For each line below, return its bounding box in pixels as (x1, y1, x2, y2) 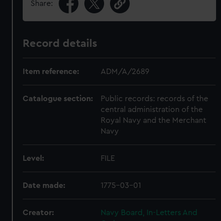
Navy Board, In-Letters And (101, 209, 198, 217)
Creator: (23, 209, 54, 217)
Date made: (23, 182, 66, 189)
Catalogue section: (23, 95, 93, 103)
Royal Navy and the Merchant (101, 116, 207, 124)
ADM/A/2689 (101, 68, 150, 75)
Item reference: (23, 68, 79, 75)
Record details (23, 38, 98, 49)
